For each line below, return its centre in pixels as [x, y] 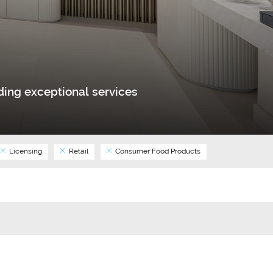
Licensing [25, 151]
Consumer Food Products [157, 151]
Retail [78, 151]
